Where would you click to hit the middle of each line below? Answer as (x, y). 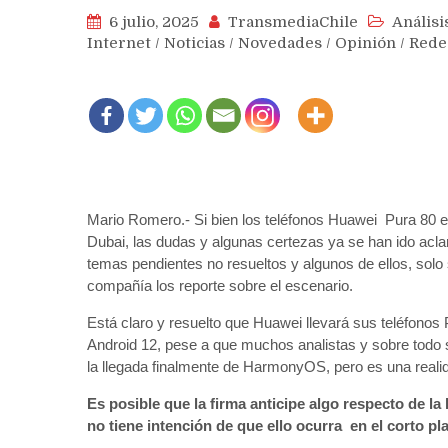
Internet (119, 42)
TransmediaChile (293, 21)
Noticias (194, 42)
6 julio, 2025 (154, 21)
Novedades (280, 42)
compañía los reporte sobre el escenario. (220, 285)
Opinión (365, 42)
